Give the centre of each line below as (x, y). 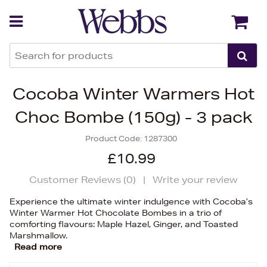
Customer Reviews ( (78, 180)
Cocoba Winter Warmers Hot (133, 94)
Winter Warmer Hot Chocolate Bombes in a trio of (116, 213)
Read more (38, 247)
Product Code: (114, 139)
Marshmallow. (38, 235)
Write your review (195, 180)
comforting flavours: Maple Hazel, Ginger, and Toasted (124, 224)
